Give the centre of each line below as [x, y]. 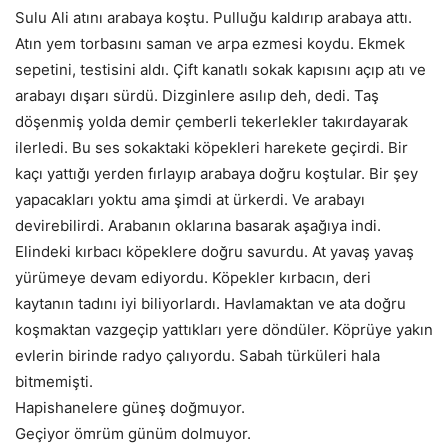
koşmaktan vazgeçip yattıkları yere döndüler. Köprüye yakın [224, 330]
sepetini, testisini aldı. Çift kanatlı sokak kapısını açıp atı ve [220, 70]
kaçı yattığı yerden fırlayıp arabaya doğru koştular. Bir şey [216, 174]
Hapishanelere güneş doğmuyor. [130, 408]
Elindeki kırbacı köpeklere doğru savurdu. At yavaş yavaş [214, 252]
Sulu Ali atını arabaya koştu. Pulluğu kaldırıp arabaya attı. [213, 18]
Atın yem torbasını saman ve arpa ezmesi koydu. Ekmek [210, 44]
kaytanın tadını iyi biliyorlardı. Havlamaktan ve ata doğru [210, 304]
